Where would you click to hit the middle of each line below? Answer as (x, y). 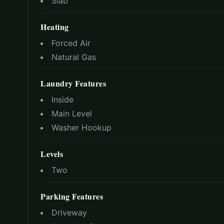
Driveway (69, 213)
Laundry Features (73, 83)
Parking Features (72, 196)
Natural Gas (74, 57)
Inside (62, 100)
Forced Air (71, 43)
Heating (55, 27)
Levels (52, 154)
